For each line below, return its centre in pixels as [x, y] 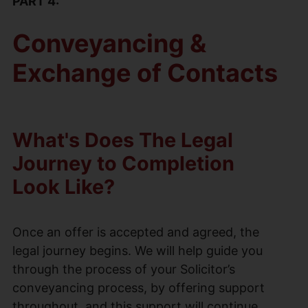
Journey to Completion [123, 163]
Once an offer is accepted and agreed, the [136, 232]
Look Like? [64, 186]
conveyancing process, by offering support [139, 287]
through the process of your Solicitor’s [124, 269]
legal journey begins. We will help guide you [137, 250]
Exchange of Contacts [145, 73]
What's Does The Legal [123, 140]
